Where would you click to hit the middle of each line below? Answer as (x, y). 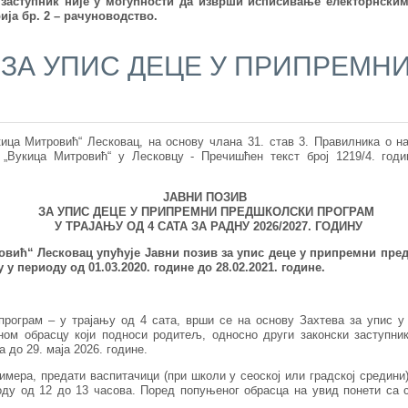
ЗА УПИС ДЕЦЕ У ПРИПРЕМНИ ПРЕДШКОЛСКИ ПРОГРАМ (204, 212)
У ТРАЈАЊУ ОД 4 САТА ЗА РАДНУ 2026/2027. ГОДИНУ (204, 227)
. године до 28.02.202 (207, 268)
